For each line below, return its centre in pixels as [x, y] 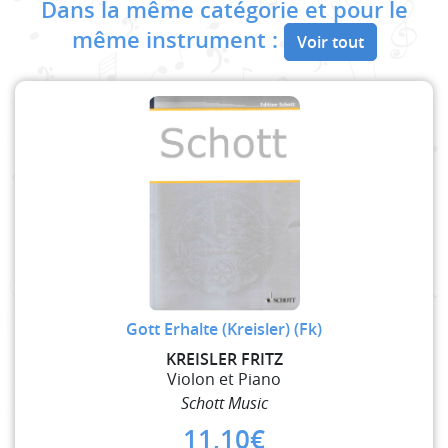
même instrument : [177, 39]
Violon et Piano [224, 378]
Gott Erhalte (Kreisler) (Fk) [224, 328]
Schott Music [224, 402]
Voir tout [330, 41]
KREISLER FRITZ [224, 358]
